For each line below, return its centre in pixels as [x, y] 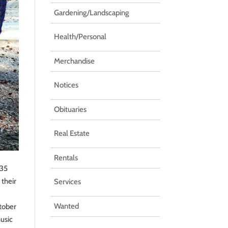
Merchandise [74, 61]
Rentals [66, 158]
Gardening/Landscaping [91, 12]
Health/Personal [80, 37]
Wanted [66, 206]
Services [67, 182]
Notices [66, 85]
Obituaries [70, 109]
